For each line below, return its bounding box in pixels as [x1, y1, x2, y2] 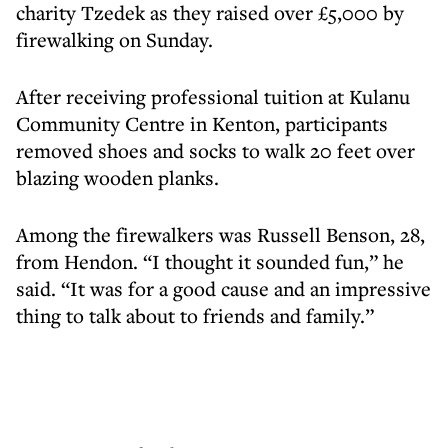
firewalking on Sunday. [16, 26, 213, 53]
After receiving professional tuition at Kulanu [16, 83, 410, 110]
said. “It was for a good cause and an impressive [16, 275, 431, 302]
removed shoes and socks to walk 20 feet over [16, 137, 415, 164]
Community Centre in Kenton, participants [16, 110, 388, 137]
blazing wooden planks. [16, 164, 219, 191]
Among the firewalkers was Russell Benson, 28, [16, 221, 425, 248]
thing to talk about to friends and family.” [16, 302, 374, 329]
